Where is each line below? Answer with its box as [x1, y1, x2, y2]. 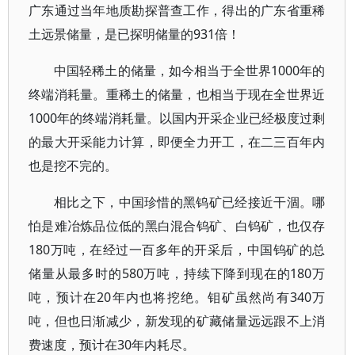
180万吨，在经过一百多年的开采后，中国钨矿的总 [29, 241, 326, 258]
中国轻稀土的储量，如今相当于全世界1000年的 [54, 62, 326, 79]
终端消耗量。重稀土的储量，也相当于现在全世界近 [29, 86, 326, 103]
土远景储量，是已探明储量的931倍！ [29, 25, 240, 43]
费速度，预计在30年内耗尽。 [29, 336, 195, 353]
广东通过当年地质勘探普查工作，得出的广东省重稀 [29, 2, 326, 19]
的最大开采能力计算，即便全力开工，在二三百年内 [29, 133, 326, 151]
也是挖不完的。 [29, 157, 117, 174]
